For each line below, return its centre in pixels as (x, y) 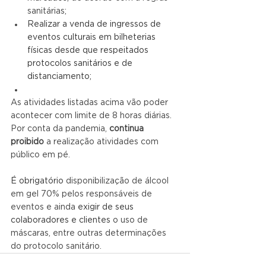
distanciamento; (61, 76)
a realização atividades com (104, 142)
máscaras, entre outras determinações (90, 233)
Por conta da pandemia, (60, 129)
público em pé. (40, 155)
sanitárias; (47, 11)
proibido (28, 142)
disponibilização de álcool (118, 181)
